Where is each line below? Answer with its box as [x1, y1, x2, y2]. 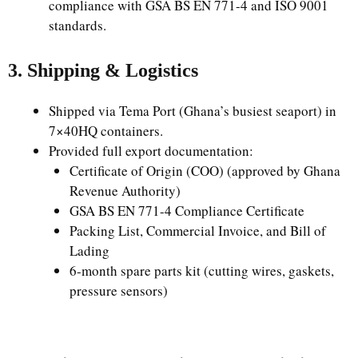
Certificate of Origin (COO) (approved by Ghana [69, 161, 340, 180]
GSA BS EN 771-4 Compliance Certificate [69, 201, 304, 220]
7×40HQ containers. [49, 121, 163, 140]
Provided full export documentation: [49, 141, 253, 160]
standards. [49, 16, 106, 34]
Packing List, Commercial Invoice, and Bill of [69, 221, 326, 240]
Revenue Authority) [69, 181, 181, 200]
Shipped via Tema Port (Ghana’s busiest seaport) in [49, 101, 336, 120]
